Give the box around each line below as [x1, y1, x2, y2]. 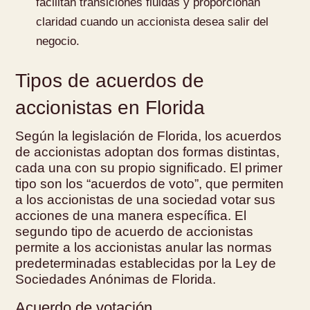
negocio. [36, 34, 80, 48]
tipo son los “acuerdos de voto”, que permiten [15, 176, 284, 191]
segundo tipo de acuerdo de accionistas [15, 224, 254, 239]
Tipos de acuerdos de [15, 69, 205, 91]
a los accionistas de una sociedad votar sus [15, 192, 276, 207]
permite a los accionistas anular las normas [15, 239, 273, 255]
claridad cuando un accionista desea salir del [36, 15, 269, 28]
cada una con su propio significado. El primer [15, 160, 283, 175]
